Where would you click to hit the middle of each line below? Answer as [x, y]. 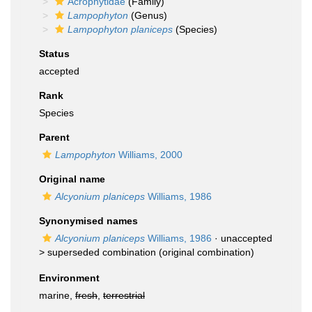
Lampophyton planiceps [120, 29]
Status [54, 54]
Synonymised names [88, 221]
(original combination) [205, 252]
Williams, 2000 [149, 155]
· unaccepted [242, 238]
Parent [54, 137]
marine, [57, 295]
